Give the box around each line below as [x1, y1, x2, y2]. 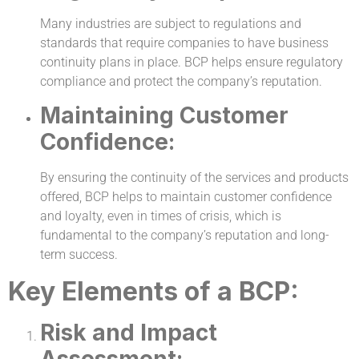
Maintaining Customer [40, 102, 288, 130]
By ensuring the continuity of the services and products [40, 170, 349, 186]
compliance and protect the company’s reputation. [40, 74, 322, 90]
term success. [40, 247, 118, 263]
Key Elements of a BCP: [8, 275, 299, 307]
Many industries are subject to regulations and [40, 16, 301, 32]
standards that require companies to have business [40, 35, 329, 51]
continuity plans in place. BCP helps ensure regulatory [40, 54, 343, 71]
